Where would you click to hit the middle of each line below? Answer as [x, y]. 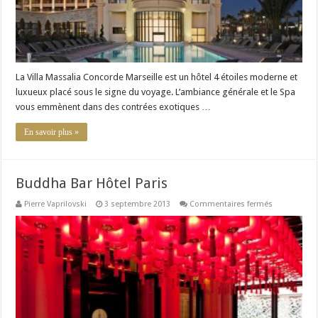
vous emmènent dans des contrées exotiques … [114, 106]
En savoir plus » [52, 132]
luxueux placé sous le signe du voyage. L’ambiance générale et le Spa [156, 92]
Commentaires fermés [231, 204]
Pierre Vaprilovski [56, 204]
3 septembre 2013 [138, 204]
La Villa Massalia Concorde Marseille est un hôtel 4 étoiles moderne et [157, 77]
